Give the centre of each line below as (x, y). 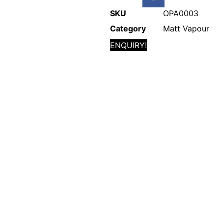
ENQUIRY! (128, 45)
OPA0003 (181, 14)
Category (128, 29)
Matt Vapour (186, 29)
